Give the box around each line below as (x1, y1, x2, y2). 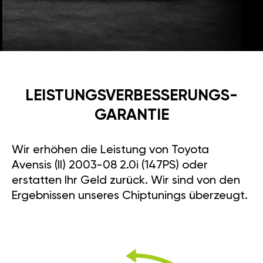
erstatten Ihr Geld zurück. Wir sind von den (12, 175, 240, 187)
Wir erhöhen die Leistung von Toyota (12, 144, 209, 157)
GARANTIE (94, 107, 169, 124)
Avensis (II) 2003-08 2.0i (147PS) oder (12, 160, 208, 172)
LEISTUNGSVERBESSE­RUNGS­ (25, 88, 238, 104)
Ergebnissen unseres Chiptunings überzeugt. (12, 190, 248, 203)
